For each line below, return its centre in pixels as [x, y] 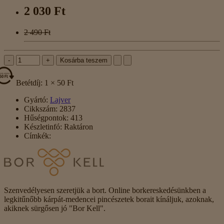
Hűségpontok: [46, 118]
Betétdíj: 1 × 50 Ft [44, 83]
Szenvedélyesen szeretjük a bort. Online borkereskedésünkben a [105, 190]
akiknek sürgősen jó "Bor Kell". [55, 208]
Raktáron [77, 127]
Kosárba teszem [84, 60]
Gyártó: [36, 100]
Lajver [60, 100]
